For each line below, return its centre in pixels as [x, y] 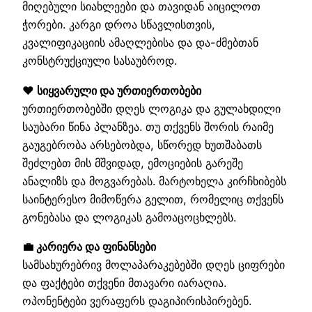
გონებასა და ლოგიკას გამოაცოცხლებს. [129, 217]
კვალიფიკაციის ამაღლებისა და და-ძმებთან [140, 43]
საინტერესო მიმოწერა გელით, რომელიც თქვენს [153, 199]
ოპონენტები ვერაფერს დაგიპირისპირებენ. [137, 301]
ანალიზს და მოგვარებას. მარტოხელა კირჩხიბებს [154, 181]
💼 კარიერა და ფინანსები [89, 246]
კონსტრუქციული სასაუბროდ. [100, 61]
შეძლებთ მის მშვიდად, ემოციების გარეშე [133, 163]
